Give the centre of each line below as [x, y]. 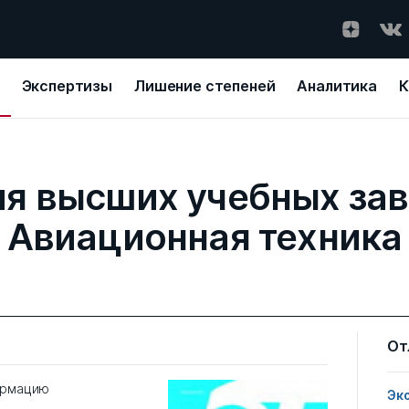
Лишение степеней [205, 86]
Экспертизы [67, 86]
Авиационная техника [204, 237]
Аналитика [337, 86]
